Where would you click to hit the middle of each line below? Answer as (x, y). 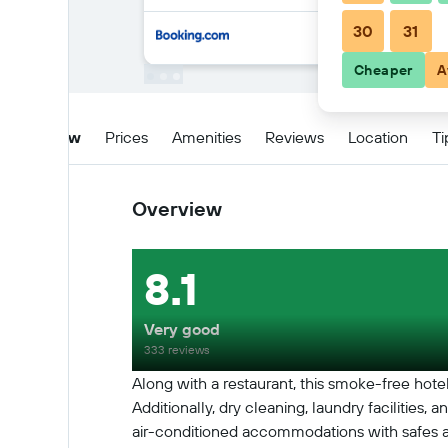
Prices (126, 136)
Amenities (206, 136)
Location (378, 136)
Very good (182, 329)
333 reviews (177, 349)
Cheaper (383, 70)
